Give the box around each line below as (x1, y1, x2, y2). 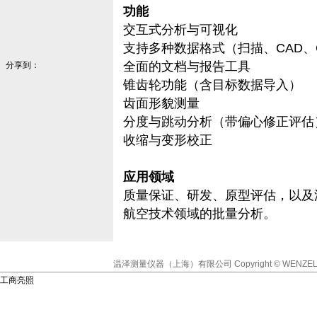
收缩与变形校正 (123, 133, 212, 147)
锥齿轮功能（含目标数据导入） (123, 78, 301, 92)
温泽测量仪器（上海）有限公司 (113, 259, 234, 269)
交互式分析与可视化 (123, 23, 238, 37)
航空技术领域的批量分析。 (123, 207, 276, 221)
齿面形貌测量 (123, 96, 200, 110)
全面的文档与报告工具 (123, 59, 250, 74)
